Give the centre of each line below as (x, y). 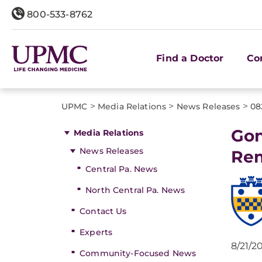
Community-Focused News (138, 253)
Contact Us (103, 211)
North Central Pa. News (135, 190)
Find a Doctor (190, 58)
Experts (96, 232)
